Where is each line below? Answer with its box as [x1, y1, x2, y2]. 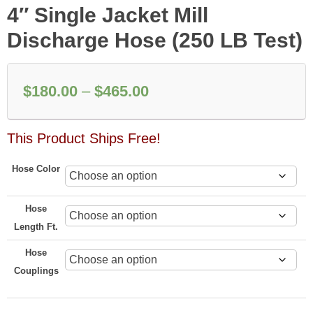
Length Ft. [14, 221, 58, 233]
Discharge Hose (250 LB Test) [7, 29, 303, 52]
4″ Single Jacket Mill [7, 3, 208, 27]
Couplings [13, 265, 59, 277]
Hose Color [12, 163, 60, 175]
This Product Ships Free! [7, 131, 161, 147]
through [148, 155, 199, 173]
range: [148, 106, 191, 124]
